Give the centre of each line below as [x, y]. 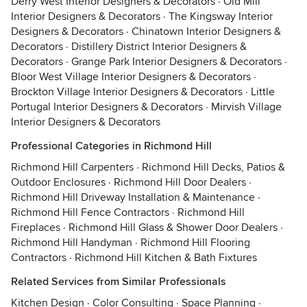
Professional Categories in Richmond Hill [111, 146]
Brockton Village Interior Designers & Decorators [127, 92]
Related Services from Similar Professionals [119, 282]
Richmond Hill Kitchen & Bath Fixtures [166, 258]
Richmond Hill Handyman [72, 243]
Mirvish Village [246, 107]
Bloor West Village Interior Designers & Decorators [131, 77]
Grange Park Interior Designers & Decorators [176, 62]
